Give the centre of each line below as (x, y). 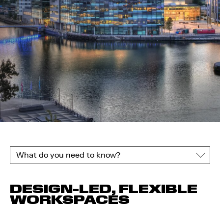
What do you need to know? (68, 155)
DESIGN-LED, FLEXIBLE (104, 189)
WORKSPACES (70, 200)
